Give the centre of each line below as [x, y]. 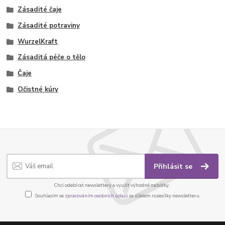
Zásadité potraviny [48, 25]
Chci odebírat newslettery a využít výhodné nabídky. [113, 185]
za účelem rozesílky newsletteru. [164, 196]
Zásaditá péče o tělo [51, 58]
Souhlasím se [50, 196]
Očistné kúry [38, 89]
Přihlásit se [174, 166]
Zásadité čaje [39, 10]
